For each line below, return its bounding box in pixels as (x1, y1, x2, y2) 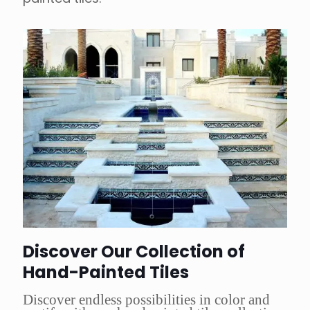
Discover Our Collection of (23, 239, 245, 263)
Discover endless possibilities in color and (23, 291, 270, 308)
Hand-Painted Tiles (23, 260, 189, 284)
